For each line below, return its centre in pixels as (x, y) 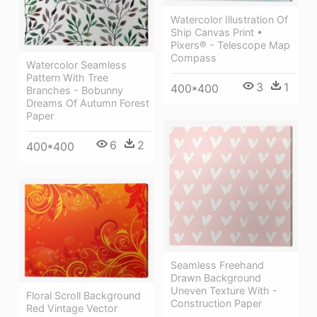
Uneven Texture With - (224, 290)
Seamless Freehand (217, 265)
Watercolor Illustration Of (229, 20)
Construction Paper (216, 303)
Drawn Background (216, 277)
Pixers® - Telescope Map (230, 45)
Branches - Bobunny (75, 90)
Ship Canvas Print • (217, 33)
